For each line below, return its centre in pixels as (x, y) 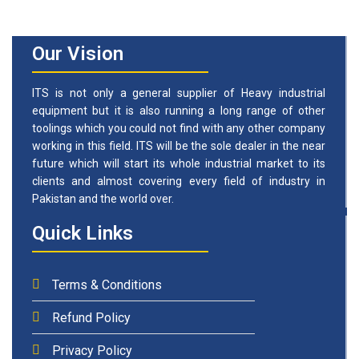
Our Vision (78, 53)
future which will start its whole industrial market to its (179, 163)
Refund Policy (91, 317)
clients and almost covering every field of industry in (179, 181)
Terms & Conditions (107, 284)
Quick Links (83, 233)
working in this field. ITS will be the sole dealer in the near (179, 145)
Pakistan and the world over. (103, 198)
